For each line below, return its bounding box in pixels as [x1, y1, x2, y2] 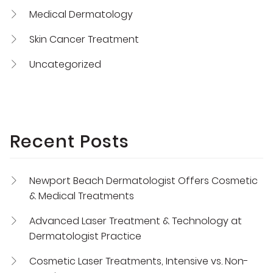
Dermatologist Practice [29, 229, 141, 243]
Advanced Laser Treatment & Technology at [29, 213, 242, 228]
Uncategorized [29, 57, 101, 71]
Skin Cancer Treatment [29, 32, 139, 46]
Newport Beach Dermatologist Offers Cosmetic [29, 173, 258, 188]
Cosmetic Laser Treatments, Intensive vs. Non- [29, 253, 249, 268]
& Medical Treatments [29, 188, 134, 203]
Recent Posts [10, 129, 129, 154]
